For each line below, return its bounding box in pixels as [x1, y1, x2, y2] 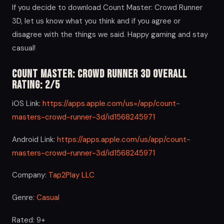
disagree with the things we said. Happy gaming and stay [12, 29, 208, 40]
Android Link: [12, 134, 57, 144]
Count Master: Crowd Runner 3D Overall [12, 67, 187, 81]
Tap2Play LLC [48, 170, 94, 180]
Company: [12, 170, 48, 180]
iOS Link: [12, 98, 42, 109]
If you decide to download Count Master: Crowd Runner [12, 2, 202, 13]
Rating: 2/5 [12, 78, 60, 92]
